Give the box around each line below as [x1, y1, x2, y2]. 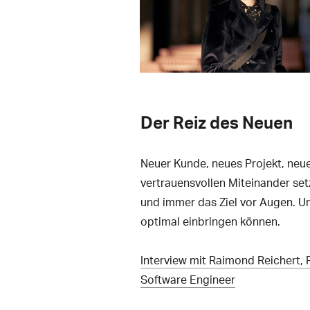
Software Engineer [140, 271, 235, 286]
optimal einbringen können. [140, 213, 280, 228]
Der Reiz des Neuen [140, 111, 293, 133]
